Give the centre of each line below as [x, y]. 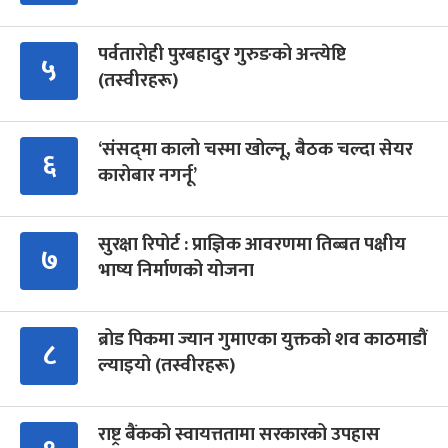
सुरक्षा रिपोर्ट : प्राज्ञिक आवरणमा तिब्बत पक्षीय [252, 245]
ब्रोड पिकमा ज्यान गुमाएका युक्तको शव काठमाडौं [262, 340]
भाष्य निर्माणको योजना [176, 271]
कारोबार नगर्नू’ [147, 176]
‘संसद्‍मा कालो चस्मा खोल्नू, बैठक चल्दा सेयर [255, 150]
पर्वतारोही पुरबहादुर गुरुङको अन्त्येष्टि [222, 55]
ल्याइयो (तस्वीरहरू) [166, 366]
